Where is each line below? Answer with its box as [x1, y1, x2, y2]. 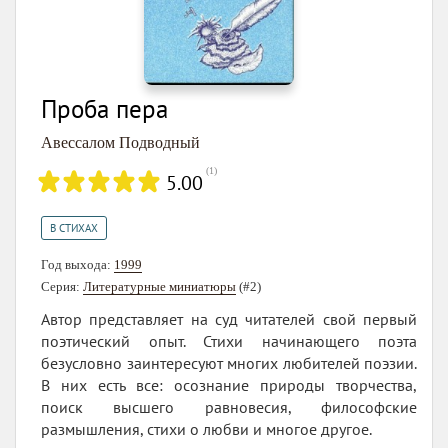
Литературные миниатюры [83, 278, 236, 294]
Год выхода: [41, 256, 114, 272]
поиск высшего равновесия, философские [41, 396, 417, 417]
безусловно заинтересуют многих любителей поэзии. [41, 352, 417, 373]
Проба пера [41, 92, 168, 125]
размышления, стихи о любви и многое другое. [41, 418, 372, 439]
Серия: [41, 278, 83, 294]
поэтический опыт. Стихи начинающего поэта [41, 330, 417, 351]
